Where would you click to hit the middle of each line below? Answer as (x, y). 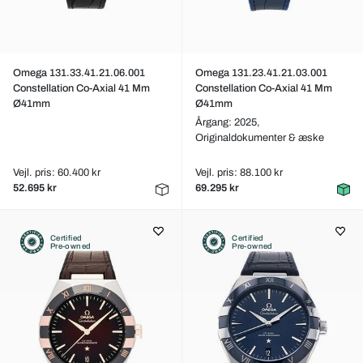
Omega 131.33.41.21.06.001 (79, 73)
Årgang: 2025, (227, 122)
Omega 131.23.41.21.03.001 (261, 73)
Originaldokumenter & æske (259, 138)
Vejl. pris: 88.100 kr (239, 173)
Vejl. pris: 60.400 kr (57, 173)
